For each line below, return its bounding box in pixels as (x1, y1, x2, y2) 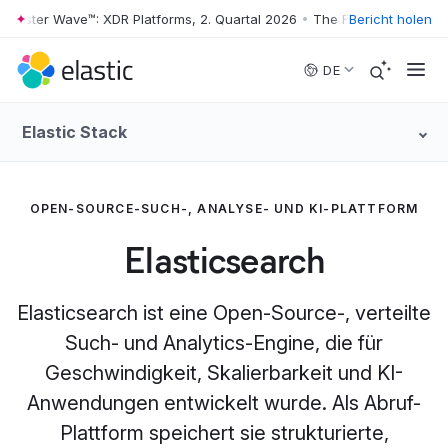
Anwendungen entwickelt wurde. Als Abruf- (27, 391, 421, 415)
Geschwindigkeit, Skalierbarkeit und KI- (45, 361, 403, 385)
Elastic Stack (22, 122, 127, 142)
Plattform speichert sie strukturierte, (59, 421, 389, 445)
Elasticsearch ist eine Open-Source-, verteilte (17, 301, 431, 325)
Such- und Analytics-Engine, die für (65, 331, 383, 355)
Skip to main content (73, 18, 87, 36)
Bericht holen (349, 10, 432, 27)
